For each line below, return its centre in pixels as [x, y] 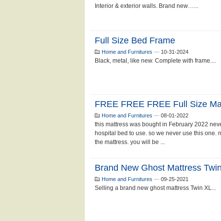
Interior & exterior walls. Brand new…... [147, 6]
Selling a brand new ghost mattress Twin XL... [155, 188]
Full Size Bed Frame [135, 40]
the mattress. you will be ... [130, 142]
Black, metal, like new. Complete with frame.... [155, 61]
